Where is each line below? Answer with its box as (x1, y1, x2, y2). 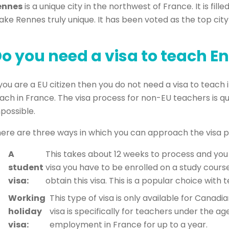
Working (8, 192, 46, 204)
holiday (8, 205, 42, 217)
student (8, 162, 44, 173)
